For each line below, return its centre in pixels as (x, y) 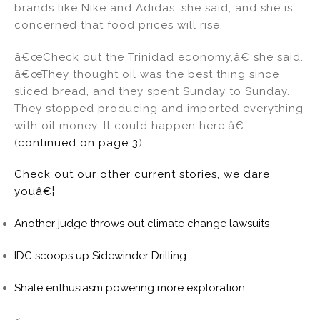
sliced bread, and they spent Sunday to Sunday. (152, 91)
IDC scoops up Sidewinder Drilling (100, 256)
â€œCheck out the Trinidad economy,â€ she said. (159, 57)
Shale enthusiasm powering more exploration (130, 287)
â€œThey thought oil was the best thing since (147, 74)
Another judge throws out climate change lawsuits (142, 224)
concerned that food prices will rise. (119, 25)
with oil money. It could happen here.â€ (129, 125)
